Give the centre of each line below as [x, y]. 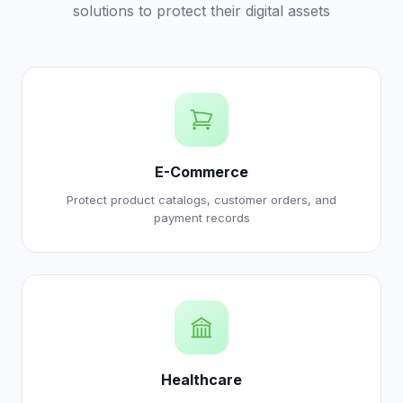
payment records [201, 218]
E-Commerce [201, 172]
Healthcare [201, 380]
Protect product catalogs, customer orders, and [201, 200]
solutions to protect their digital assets [201, 11]
